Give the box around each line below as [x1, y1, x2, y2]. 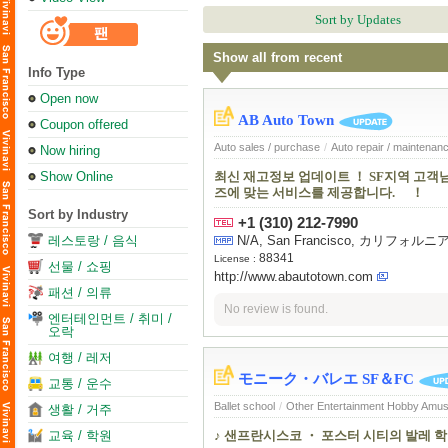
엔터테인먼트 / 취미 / [48, 311, 172, 326]
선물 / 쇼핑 [48, 259, 112, 274]
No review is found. [224, 302, 328, 316]
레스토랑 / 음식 [48, 233, 138, 248]
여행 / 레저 [48, 350, 112, 365]
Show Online [40, 169, 113, 184]
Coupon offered [40, 117, 128, 132]
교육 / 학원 [48, 428, 112, 443]
